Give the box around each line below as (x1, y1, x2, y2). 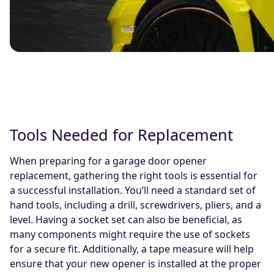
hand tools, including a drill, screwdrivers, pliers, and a (10, 198, 261, 212)
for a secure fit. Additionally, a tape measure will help (10, 242, 254, 256)
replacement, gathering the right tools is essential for (10, 169, 257, 183)
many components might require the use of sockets (10, 228, 250, 242)
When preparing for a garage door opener (10, 154, 207, 168)
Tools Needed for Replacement (10, 124, 233, 146)
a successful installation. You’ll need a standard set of (10, 183, 256, 198)
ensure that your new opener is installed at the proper (10, 257, 261, 271)
